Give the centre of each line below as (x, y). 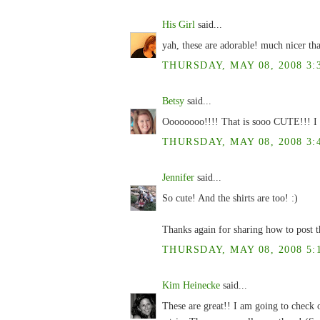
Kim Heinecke (191, 285)
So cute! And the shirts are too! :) (230, 198)
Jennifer (178, 177)
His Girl (179, 25)
